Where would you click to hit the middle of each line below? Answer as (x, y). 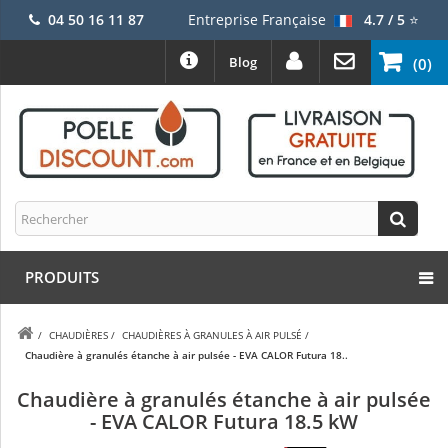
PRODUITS (62, 277)
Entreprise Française (256, 19)
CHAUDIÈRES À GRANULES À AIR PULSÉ (212, 335)
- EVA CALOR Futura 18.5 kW (224, 422)
